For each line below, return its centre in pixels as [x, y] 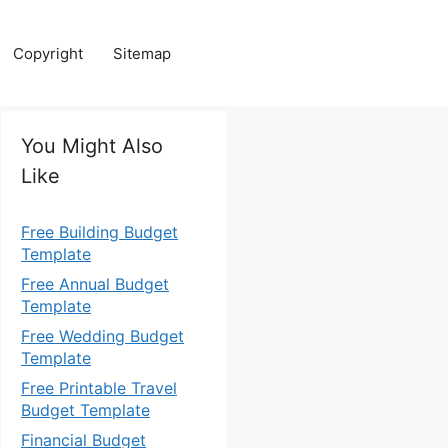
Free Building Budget [99, 232]
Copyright [48, 53]
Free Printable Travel [99, 388]
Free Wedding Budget [102, 336]
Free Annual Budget [95, 284]
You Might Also [92, 146]
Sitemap [142, 53]
